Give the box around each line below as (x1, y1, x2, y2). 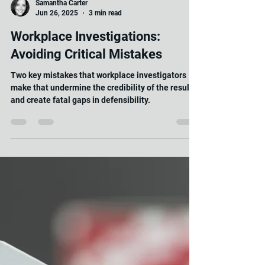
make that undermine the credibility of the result (11, 187, 192, 197)
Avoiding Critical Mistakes (11, 151, 162, 166)
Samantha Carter (35, 103, 88, 112)
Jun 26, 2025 (35, 112, 78, 121)
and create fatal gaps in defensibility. (11, 199, 150, 209)
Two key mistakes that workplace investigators (11, 174, 186, 185)
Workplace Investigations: (11, 133, 160, 148)
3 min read (89, 112, 122, 121)
